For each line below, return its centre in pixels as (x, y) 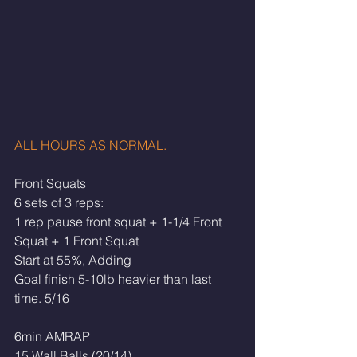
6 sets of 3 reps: (59, 202)
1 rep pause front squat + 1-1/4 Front (120, 221)
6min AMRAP (52, 336)
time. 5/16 (42, 298)
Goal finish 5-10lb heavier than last (114, 279)
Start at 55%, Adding (73, 259)
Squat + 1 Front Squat (76, 240)
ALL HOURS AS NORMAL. (92, 145)
